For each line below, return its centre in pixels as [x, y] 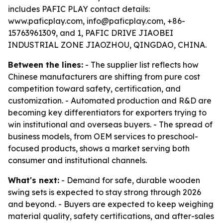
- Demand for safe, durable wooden [130, 180]
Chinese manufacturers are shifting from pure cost [104, 77]
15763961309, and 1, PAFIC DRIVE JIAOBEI [91, 33]
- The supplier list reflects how [141, 65]
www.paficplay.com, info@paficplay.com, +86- [97, 21]
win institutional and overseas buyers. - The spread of [110, 124]
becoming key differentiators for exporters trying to [107, 112]
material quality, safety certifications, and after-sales [111, 216]
